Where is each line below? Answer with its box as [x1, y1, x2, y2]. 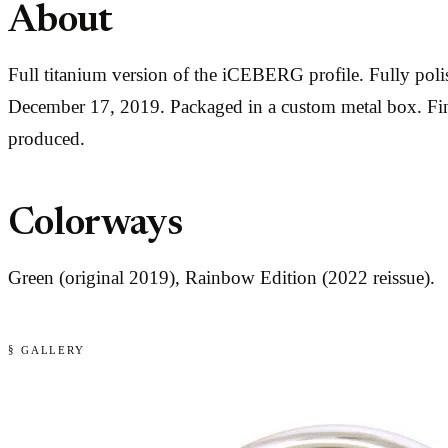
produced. [8, 128, 85, 150]
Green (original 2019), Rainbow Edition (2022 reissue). [8, 266, 435, 288]
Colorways [8, 205, 182, 244]
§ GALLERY [8, 345, 86, 357]
